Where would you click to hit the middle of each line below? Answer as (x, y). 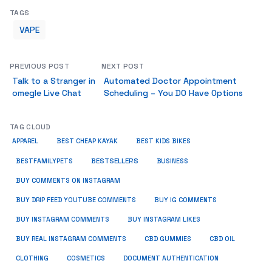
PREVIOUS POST (39, 66)
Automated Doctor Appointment (171, 81)
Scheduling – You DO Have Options (174, 93)
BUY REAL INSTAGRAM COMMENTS (71, 239)
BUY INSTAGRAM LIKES (164, 219)
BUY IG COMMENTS (185, 200)
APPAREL (25, 141)
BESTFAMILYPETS (44, 161)
